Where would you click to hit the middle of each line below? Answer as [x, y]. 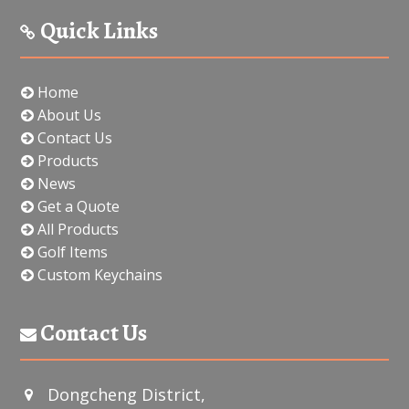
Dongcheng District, [127, 395]
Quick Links [100, 31]
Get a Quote [77, 207]
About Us [68, 115]
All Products [77, 230]
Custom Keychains [99, 275]
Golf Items [71, 252]
